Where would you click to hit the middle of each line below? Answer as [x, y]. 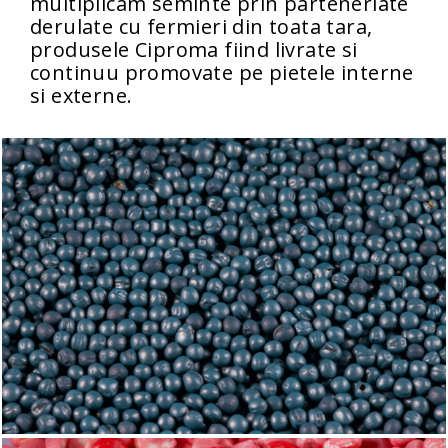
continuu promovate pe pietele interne [222, 72]
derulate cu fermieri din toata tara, [201, 26]
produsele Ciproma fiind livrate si [194, 49]
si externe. [81, 95]
